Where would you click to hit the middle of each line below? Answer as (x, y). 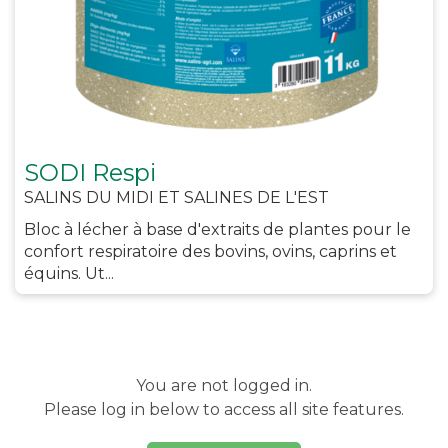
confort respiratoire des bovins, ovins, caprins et (210, 251)
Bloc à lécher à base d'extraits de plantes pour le (217, 229)
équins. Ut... (69, 273)
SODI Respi (90, 172)
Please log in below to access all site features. (224, 409)
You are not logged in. (224, 385)
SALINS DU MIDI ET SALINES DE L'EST (176, 197)
